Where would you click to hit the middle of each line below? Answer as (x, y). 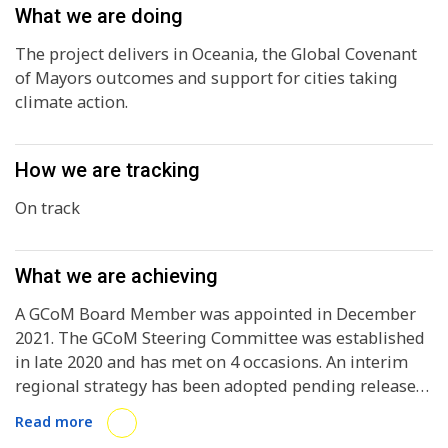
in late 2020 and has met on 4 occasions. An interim (211, 362)
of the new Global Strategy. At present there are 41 (119, 410)
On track (47, 208)
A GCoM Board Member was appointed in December (215, 314)
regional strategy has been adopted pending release (215, 386)
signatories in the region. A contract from (113, 434)
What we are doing (99, 16)
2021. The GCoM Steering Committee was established (220, 338)
